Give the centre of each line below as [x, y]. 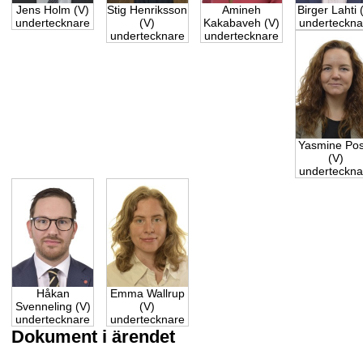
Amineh [242, 10]
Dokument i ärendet [94, 337]
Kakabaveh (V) [242, 23]
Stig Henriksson [147, 10]
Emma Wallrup [147, 294]
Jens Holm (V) [53, 10]
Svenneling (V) [53, 307]
